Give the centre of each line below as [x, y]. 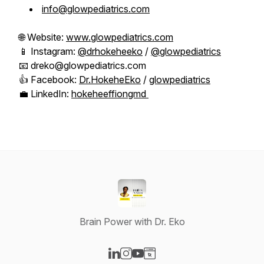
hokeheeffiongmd [110, 94]
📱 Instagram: [48, 51]
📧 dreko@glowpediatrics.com [82, 65]
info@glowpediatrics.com [96, 9]
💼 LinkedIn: [45, 94]
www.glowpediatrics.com [120, 37]
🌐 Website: [42, 37]
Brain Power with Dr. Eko [132, 222]
